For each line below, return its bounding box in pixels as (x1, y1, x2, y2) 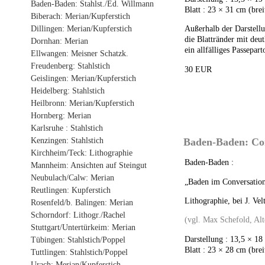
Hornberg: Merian (31, 111, 91, 121)
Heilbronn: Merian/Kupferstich (31, 98, 134, 108)
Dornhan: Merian (31, 36, 88, 46)
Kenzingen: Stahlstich (31, 135, 104, 146)
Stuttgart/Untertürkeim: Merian (31, 222, 135, 232)
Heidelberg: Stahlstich (31, 86, 105, 96)
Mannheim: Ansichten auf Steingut (31, 160, 147, 170)
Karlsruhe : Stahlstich (31, 123, 103, 133)
